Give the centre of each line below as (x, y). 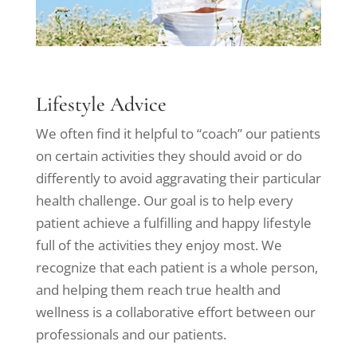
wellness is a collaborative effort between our (175, 312)
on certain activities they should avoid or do (169, 156)
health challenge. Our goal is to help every (164, 201)
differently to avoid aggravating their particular (178, 178)
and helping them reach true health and (158, 290)
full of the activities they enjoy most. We (159, 245)
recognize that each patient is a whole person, (177, 268)
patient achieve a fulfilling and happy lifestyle (173, 223)
